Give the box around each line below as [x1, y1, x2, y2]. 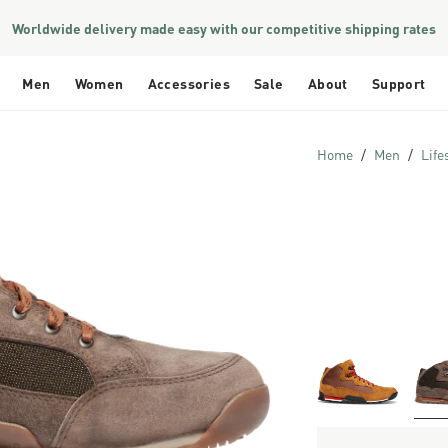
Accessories [147, 71, 231, 94]
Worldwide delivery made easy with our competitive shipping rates [12, 16, 436, 39]
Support [371, 71, 426, 94]
